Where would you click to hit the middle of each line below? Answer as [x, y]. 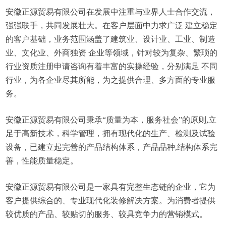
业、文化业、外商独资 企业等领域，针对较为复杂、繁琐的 [112, 53]
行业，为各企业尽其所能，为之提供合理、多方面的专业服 [111, 80]
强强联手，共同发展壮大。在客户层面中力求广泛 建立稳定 [112, 25]
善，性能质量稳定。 [42, 161]
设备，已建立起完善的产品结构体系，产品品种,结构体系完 [112, 147]
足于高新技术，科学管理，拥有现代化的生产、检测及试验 [111, 133]
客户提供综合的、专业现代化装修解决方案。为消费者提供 [111, 201]
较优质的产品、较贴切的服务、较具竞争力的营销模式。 [107, 214]
